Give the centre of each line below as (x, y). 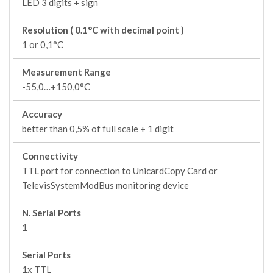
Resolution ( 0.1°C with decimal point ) (103, 30)
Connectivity (50, 156)
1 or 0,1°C (43, 44)
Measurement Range (66, 72)
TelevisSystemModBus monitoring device (105, 185)
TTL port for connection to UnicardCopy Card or (120, 171)
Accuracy (42, 114)
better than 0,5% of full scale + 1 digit (98, 129)
